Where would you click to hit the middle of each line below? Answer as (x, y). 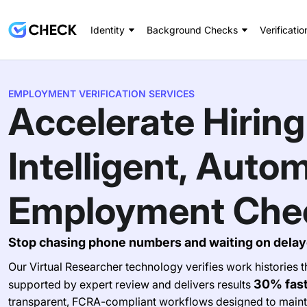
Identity (108, 30)
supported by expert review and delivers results (131, 284)
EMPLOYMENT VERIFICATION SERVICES (101, 94)
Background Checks (192, 30)
